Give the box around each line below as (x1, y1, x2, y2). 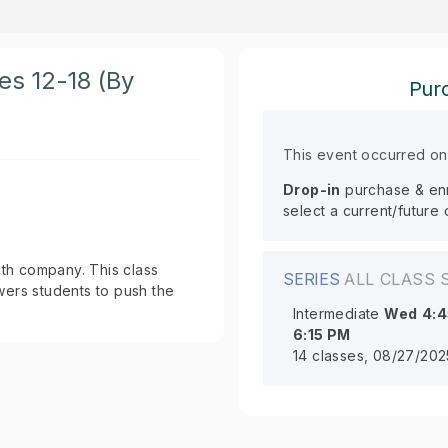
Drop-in (283, 181, 341, 198)
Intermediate (293, 305, 380, 322)
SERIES (283, 269, 345, 289)
